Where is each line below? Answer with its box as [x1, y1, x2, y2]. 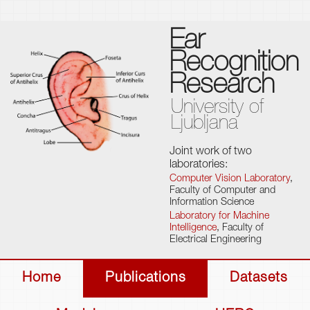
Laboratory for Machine [170, 212, 269, 221]
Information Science [170, 198, 254, 208]
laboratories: [170, 160, 228, 171]
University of [171, 98, 264, 118]
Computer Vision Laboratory [170, 174, 290, 184]
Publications [104, 272, 186, 286]
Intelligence [170, 224, 217, 233]
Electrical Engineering [170, 235, 262, 245]
